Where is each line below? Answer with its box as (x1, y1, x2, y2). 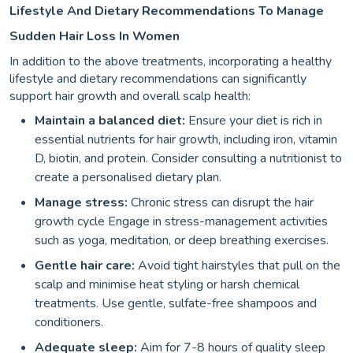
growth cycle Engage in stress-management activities (35, 213, 328, 231)
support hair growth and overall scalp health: (9, 87, 251, 106)
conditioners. (35, 314, 103, 332)
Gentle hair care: (35, 257, 138, 275)
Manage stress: (35, 194, 131, 212)
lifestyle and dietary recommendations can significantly (9, 70, 307, 88)
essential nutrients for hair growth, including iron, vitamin (35, 131, 337, 149)
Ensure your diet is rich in (188, 112, 322, 130)
